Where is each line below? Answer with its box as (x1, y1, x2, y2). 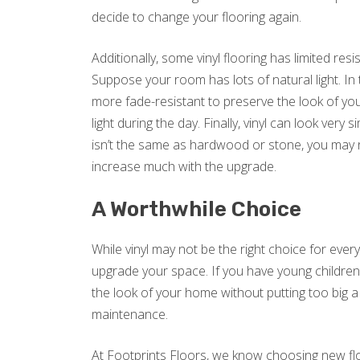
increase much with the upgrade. (92, 157, 276, 176)
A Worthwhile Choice (92, 197, 301, 223)
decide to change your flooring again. (92, 8, 301, 27)
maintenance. (92, 305, 168, 324)
